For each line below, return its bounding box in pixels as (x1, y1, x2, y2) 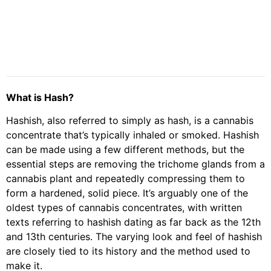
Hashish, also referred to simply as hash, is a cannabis (6, 114, 253, 127)
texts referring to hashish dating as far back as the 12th (6, 216, 261, 229)
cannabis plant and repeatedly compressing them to (6, 172, 245, 185)
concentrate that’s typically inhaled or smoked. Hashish (6, 129, 259, 142)
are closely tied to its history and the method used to (6, 245, 250, 258)
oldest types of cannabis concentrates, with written (6, 201, 242, 214)
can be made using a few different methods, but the (6, 143, 244, 156)
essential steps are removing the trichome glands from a (6, 158, 265, 171)
